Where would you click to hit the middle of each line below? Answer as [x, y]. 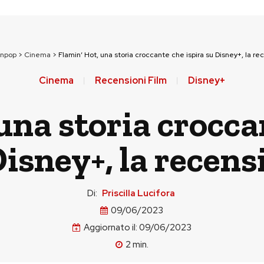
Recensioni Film [131, 80]
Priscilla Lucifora [138, 193]
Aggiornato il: [110, 228]
